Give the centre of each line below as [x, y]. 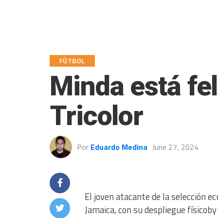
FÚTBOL [72, 61]
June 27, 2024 [175, 147]
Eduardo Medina [119, 147]
